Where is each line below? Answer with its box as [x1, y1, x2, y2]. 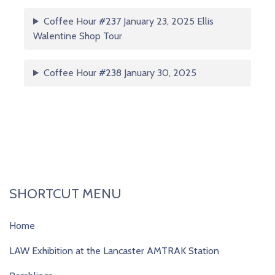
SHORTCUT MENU [9, 185, 122, 202]
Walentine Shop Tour [33, 30, 122, 42]
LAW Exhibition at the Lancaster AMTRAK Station [9, 245, 219, 257]
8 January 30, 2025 [115, 67, 196, 79]
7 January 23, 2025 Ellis [115, 15, 214, 27]
